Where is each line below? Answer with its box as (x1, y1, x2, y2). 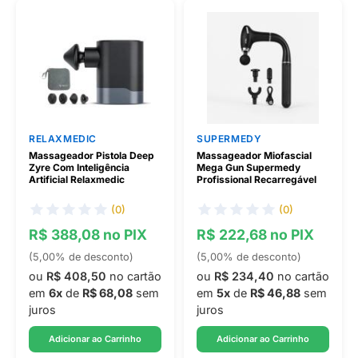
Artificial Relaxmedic (29, 173, 125, 185)
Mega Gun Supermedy (197, 161, 300, 173)
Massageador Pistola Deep (29, 149, 154, 161)
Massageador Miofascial (197, 149, 312, 161)
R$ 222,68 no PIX (197, 226, 314, 243)
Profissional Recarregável (197, 173, 316, 185)
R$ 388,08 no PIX (29, 226, 147, 243)
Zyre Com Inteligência (29, 161, 129, 173)
